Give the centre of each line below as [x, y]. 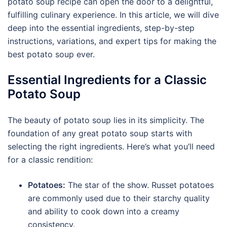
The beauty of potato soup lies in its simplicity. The [106, 120]
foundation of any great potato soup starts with [100, 133]
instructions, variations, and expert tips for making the [112, 41]
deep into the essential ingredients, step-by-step [101, 28]
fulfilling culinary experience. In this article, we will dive [113, 15]
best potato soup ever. [51, 54]
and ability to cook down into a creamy [104, 211]
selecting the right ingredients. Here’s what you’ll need [111, 146]
